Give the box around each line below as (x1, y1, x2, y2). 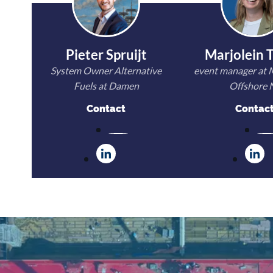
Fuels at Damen (73, 80, 139, 91)
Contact (87, 103, 126, 115)
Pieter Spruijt (65, 46, 147, 63)
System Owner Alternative (51, 65, 161, 76)
